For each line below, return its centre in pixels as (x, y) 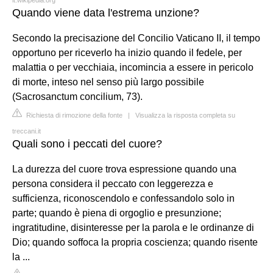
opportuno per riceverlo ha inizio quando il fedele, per (127, 52)
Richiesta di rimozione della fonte (73, 115)
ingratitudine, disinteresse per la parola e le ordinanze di (133, 227)
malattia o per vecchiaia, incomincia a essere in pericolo (133, 67)
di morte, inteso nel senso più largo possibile (108, 82)
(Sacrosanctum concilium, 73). (77, 96)
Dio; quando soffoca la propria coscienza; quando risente (135, 242)
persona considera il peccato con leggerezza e (113, 183)
